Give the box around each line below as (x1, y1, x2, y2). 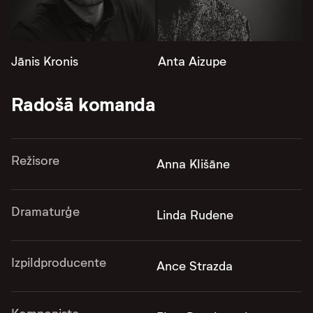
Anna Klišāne (156, 156, 230, 172)
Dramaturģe (11, 203, 80, 219)
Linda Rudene (156, 207, 233, 223)
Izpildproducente (11, 254, 106, 270)
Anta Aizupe (158, 53, 226, 69)
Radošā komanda (11, 92, 156, 117)
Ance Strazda (156, 258, 233, 274)
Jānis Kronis (11, 53, 78, 69)
